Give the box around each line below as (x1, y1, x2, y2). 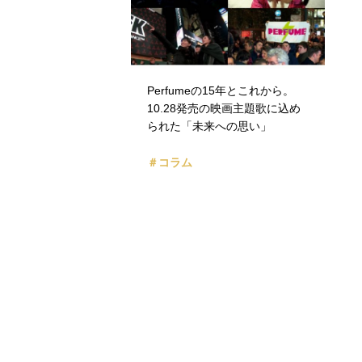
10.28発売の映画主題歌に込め (147, 102, 301, 116)
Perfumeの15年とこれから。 (147, 84, 294, 98)
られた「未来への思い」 (147, 120, 271, 133)
